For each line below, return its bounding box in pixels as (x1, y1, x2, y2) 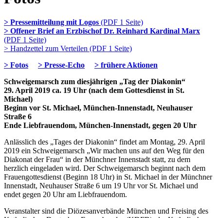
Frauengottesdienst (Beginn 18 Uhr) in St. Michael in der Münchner (4, 172, 212, 181)
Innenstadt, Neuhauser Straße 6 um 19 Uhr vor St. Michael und (4, 181, 198, 190)
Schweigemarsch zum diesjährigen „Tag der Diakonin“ (4, 77, 185, 86)
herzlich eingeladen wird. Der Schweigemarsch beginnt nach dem (4, 163, 205, 172)
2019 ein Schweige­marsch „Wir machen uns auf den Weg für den (4, 146, 204, 155)
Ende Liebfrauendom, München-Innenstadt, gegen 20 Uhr (4, 121, 197, 129)
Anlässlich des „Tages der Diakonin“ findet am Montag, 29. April (4, 137, 205, 146)
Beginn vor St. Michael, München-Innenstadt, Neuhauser (4, 103, 193, 112)
